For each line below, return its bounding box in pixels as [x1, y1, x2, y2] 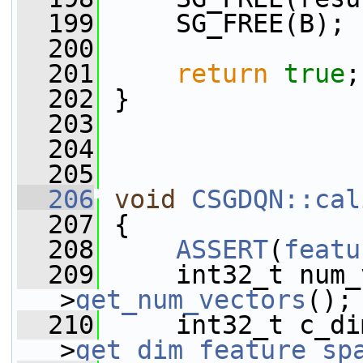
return [176, 59, 268, 88]
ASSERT [176, 235, 268, 264]
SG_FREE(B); [99, 9, 345, 38]
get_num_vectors [75, 285, 306, 314]
